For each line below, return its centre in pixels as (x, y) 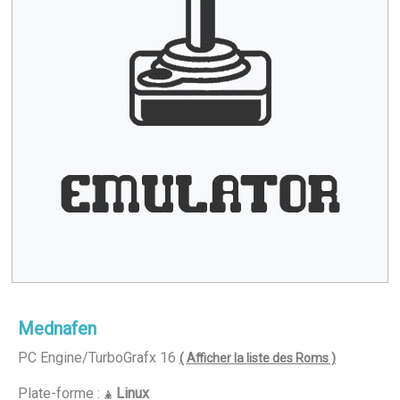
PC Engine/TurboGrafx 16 (97, 358)
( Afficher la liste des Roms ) (258, 358)
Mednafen (57, 329)
